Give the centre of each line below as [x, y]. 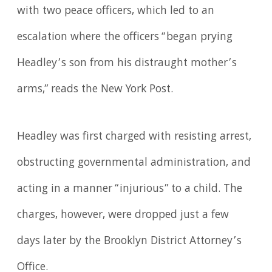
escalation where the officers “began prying [125, 37]
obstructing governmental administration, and [134, 163]
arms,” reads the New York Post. [98, 90]
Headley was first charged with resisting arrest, [134, 137]
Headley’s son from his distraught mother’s [127, 63]
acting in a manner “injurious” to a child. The [130, 189]
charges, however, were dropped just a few [123, 215]
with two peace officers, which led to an [116, 11]
